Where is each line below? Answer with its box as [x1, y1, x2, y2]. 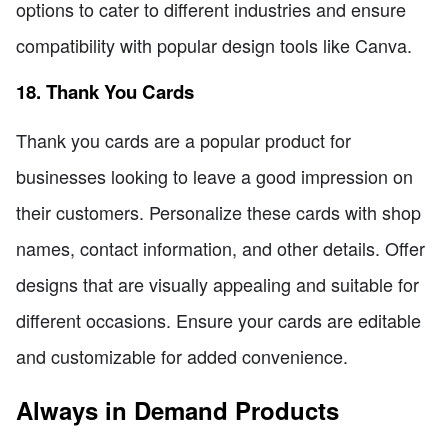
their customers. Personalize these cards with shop [16, 198, 421, 225]
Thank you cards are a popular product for [16, 126, 351, 153]
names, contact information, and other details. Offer [16, 234, 425, 261]
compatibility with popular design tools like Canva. [16, 31, 412, 58]
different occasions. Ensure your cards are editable [16, 306, 421, 333]
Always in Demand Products [16, 392, 339, 427]
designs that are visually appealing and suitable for [16, 270, 419, 297]
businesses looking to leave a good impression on [16, 162, 413, 189]
